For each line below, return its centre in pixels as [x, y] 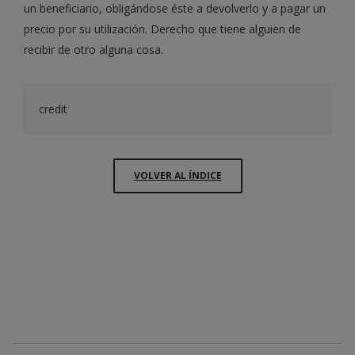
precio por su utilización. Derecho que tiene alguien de [162, 29]
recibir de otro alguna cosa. [94, 50]
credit [53, 109]
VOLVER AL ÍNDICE [177, 176]
